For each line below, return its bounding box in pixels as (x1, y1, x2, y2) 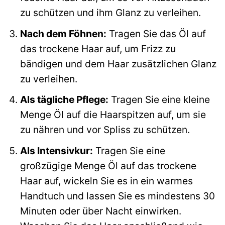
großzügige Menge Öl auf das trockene (20, 159, 196, 172)
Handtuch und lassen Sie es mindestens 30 (20, 189, 215, 202)
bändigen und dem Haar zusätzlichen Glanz (20, 57, 216, 70)
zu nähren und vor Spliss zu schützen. (20, 124, 190, 136)
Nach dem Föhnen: (20, 27, 106, 40)
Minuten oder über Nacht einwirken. (20, 204, 181, 217)
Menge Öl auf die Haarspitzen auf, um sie (20, 108, 206, 121)
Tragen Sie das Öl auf (106, 27, 206, 40)
